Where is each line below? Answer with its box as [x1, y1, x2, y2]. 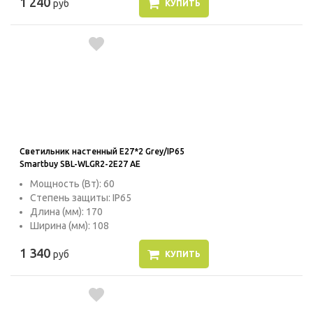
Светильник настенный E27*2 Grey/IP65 [20, 147, 184, 156]
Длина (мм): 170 [30, 206, 103, 218]
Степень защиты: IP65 [30, 192, 131, 204]
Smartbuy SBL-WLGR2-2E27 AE [20, 159, 140, 169]
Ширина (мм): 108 [30, 220, 109, 232]
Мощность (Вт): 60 [30, 178, 115, 190]
